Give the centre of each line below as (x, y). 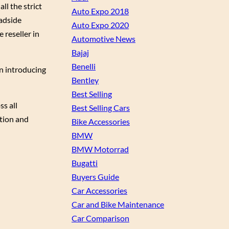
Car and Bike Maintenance (118, 204)
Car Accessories (99, 191)
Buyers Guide (95, 177)
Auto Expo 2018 (100, 11)
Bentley (85, 80)
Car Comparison (100, 218)
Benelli (84, 66)
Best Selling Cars (101, 108)
